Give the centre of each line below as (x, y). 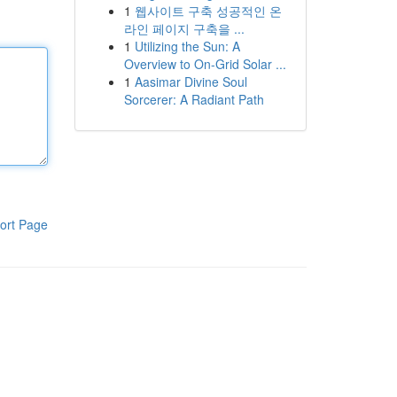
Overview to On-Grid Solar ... (205, 64)
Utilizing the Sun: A (187, 46)
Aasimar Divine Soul (191, 82)
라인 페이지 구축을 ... (184, 28)
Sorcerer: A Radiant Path (194, 99)
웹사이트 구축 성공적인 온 (208, 11)
